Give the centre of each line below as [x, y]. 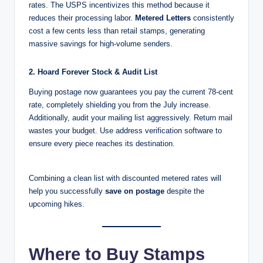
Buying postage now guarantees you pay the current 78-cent [131, 92]
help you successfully [67, 191]
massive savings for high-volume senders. [101, 44]
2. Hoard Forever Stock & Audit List [93, 72]
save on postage [135, 191]
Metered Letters [163, 18]
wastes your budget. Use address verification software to [125, 130]
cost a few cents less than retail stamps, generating [117, 31]
